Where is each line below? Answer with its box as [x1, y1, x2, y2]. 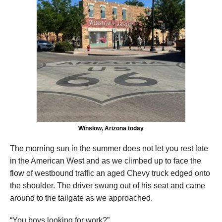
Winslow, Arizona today [78, 125, 144, 132]
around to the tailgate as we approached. [10, 194, 153, 203]
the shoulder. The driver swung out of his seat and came [10, 181, 205, 190]
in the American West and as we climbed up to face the [10, 157, 201, 166]
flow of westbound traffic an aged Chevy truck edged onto [10, 169, 210, 178]
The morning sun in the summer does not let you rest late [10, 144, 208, 153]
